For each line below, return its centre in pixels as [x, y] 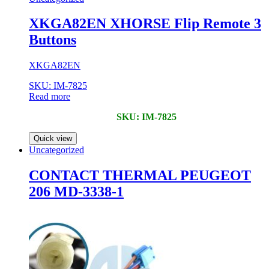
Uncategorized [56, 150]
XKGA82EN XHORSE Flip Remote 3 [145, 24]
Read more [50, 97]
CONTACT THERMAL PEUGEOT [140, 176]
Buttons [53, 40]
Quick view [53, 139]
